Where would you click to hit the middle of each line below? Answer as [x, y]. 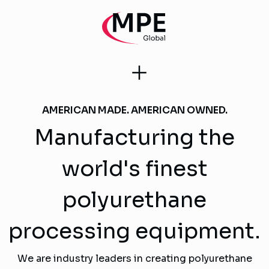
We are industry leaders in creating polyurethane [134, 258]
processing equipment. [134, 231]
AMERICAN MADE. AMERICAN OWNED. [134, 110]
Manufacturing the [134, 137]
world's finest [134, 168]
